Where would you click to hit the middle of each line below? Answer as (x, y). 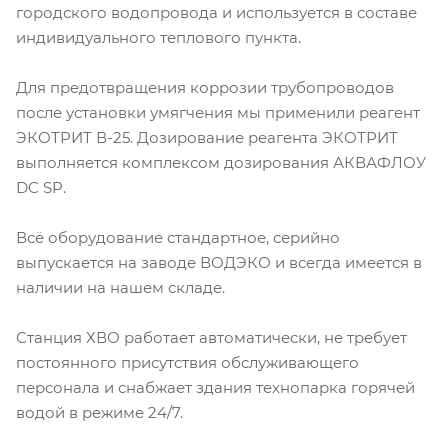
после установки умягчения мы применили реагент (218, 113)
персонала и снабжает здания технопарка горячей (215, 388)
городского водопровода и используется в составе (216, 13)
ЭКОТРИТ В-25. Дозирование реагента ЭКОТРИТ (207, 138)
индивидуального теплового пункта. (158, 38)
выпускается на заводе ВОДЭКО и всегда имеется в (219, 263)
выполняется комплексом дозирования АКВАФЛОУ (221, 163)
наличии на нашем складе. (120, 288)
